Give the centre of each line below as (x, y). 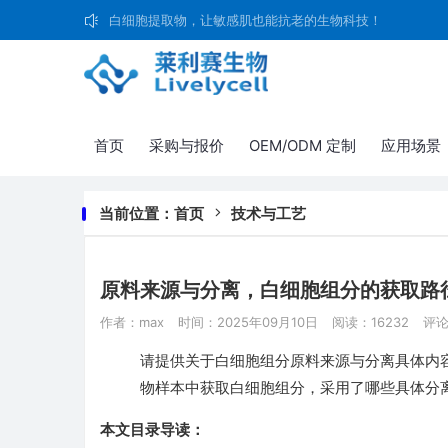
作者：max (132, 322)
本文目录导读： (152, 430)
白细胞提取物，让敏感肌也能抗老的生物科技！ (245, 20)
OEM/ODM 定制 (302, 146)
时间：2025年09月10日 (248, 322)
